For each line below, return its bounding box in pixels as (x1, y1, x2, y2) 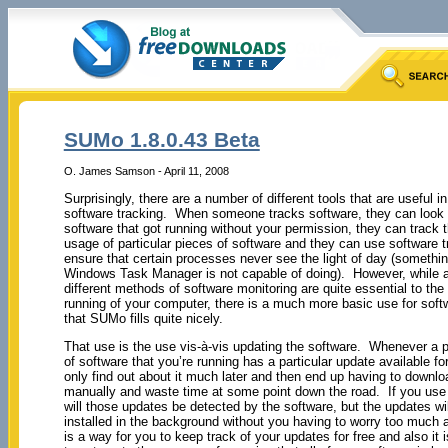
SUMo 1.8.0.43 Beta (63, 128, 260, 152)
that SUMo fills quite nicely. (63, 310, 223, 326)
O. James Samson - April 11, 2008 (63, 164, 229, 177)
